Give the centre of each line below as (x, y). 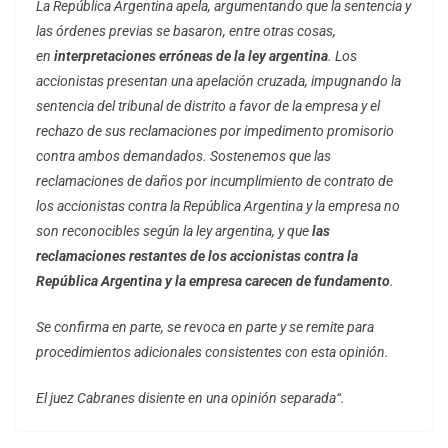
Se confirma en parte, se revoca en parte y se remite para (205, 327)
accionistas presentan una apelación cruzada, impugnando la (218, 81)
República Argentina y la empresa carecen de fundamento (213, 281)
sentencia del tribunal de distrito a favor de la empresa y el (208, 106)
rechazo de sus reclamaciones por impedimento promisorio (215, 131)
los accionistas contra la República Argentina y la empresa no (218, 206)
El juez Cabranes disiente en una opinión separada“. (190, 398)
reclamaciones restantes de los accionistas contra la (197, 256)
